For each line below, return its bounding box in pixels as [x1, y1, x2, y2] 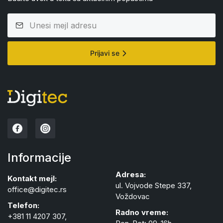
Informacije [7, 150, 71, 165]
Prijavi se [90, 48, 119, 57]
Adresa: [115, 170, 146, 180]
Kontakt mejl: [7, 174, 57, 184]
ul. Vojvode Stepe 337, [115, 181, 192, 191]
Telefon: [7, 201, 39, 211]
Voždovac [115, 192, 150, 202]
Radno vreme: [115, 208, 168, 218]
